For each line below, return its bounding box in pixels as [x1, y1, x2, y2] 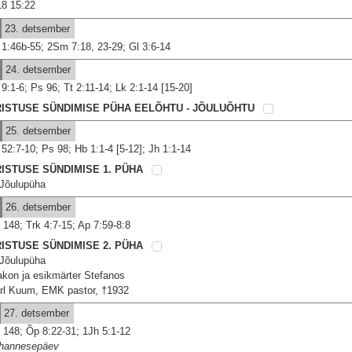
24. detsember [2, 64, 71, 76]
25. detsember [2, 125, 71, 137]
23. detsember [2, 22, 71, 35]
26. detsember [2, 201, 71, 214]
